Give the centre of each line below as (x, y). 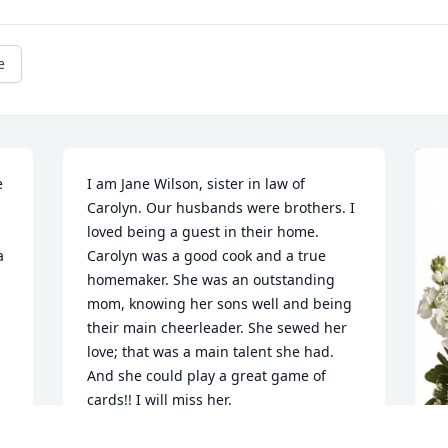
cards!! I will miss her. (160, 400)
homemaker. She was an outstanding (211, 280)
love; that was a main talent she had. (211, 352)
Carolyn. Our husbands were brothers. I (221, 208)
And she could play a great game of (207, 376)
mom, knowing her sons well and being (220, 304)
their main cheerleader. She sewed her (217, 328)
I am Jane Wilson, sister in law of (196, 184)
